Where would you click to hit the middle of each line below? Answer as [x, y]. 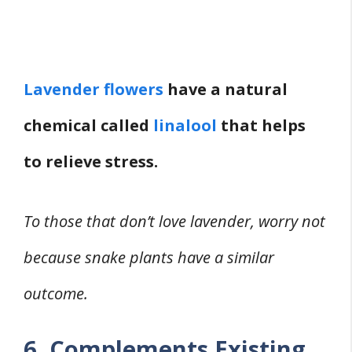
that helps [261, 125]
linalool [185, 125]
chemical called [88, 125]
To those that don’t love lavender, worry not [174, 221]
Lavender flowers [93, 89]
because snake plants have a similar [149, 257]
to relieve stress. [91, 161]
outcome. [56, 293]
